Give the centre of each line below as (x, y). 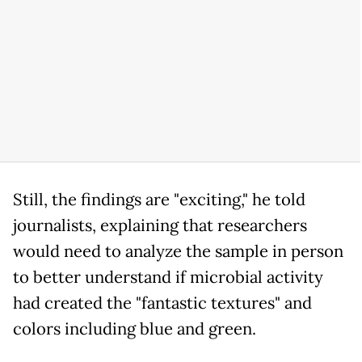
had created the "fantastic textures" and (162, 303)
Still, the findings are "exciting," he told (159, 199)
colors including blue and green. (135, 328)
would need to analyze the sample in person (178, 251)
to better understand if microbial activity (168, 277)
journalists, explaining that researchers (160, 225)
